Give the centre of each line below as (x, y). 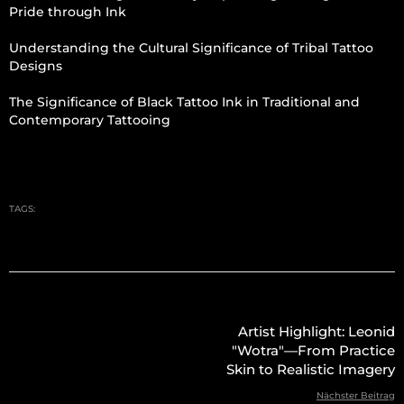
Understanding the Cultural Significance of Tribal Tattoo (191, 47)
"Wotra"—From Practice (313, 350)
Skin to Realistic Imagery (311, 369)
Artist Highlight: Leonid (317, 331)
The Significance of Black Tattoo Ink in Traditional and (184, 101)
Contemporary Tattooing (90, 119)
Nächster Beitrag (356, 395)
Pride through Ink (68, 11)
